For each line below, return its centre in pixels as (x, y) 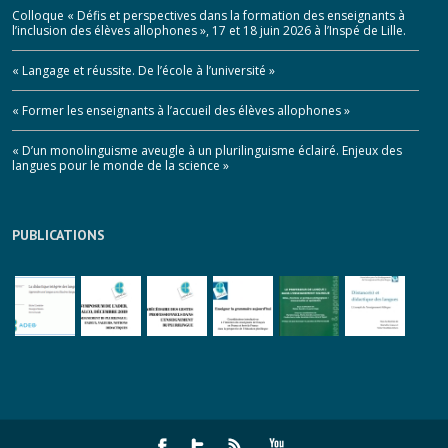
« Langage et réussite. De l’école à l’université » (143, 70)
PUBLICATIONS (58, 234)
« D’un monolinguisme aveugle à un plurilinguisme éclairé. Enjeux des (207, 150)
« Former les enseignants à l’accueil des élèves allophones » (181, 110)
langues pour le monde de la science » (120, 165)
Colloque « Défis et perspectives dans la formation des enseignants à (208, 15)
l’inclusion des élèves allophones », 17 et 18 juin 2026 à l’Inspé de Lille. (209, 30)
